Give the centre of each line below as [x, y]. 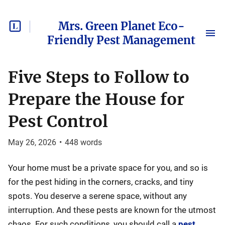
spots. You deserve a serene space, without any [97, 196]
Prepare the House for [96, 99]
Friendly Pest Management [121, 40]
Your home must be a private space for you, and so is [108, 168]
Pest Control [58, 122]
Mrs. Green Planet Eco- [121, 26]
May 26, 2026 [32, 142]
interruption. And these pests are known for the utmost [112, 210]
